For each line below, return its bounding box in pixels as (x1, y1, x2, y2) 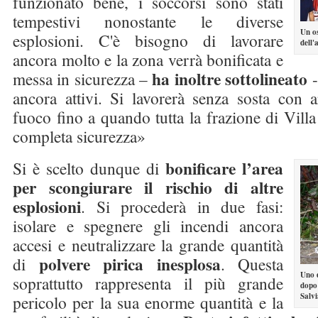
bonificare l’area (165, 156, 283, 180)
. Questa (220, 253, 283, 275)
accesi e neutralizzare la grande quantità (13, 234, 283, 256)
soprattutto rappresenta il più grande (13, 272, 283, 295)
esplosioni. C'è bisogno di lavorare (13, 29, 283, 52)
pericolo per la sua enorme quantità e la (13, 291, 283, 314)
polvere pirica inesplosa (38, 252, 221, 276)
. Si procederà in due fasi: (81, 195, 283, 218)
